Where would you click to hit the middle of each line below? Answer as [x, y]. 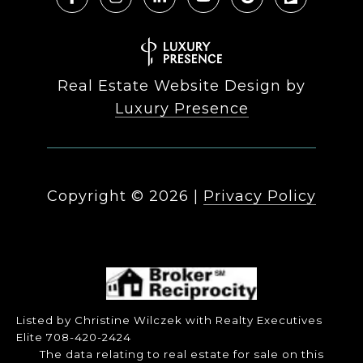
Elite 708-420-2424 [74, 337]
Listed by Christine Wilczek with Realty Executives [169, 320]
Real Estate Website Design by [181, 85]
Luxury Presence [181, 108]
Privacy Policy [260, 196]
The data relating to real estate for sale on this [181, 354]
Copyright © [96, 196]
